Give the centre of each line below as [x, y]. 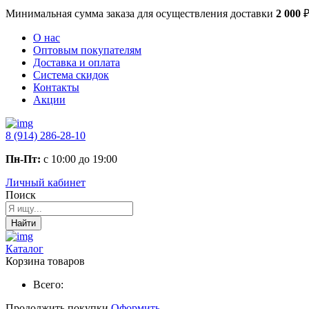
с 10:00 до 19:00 [79, 159]
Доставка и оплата [77, 62]
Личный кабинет [46, 182]
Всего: [48, 285]
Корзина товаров [45, 261]
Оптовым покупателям [87, 50]
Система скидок [71, 75]
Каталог [24, 249]
